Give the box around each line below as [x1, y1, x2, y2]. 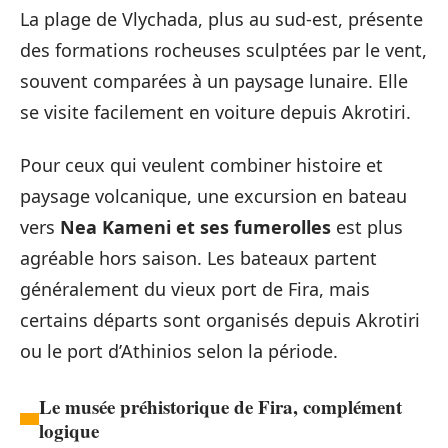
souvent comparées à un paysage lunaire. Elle [20, 68, 408, 93]
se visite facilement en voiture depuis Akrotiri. [20, 99, 411, 124]
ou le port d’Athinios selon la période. [20, 339, 338, 363]
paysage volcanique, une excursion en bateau [20, 184, 407, 208]
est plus [331, 215, 403, 239]
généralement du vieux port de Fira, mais [20, 277, 370, 301]
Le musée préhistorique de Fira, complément [39, 393, 402, 420]
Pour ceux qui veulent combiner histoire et [20, 153, 383, 177]
